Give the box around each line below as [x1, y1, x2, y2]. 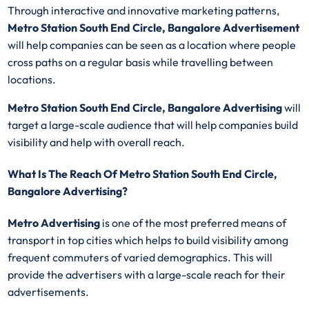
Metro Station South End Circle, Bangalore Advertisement [8, 20, 300, 34]
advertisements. [8, 285, 92, 299]
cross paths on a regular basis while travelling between [8, 54, 274, 69]
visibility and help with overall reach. [8, 134, 186, 149]
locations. [8, 72, 59, 86]
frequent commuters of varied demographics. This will [8, 250, 273, 265]
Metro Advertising [8, 216, 101, 230]
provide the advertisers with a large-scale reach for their [8, 268, 286, 282]
